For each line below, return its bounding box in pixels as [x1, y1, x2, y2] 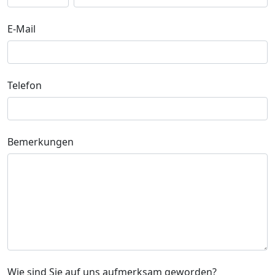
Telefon [7, 79, 42, 93]
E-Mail [7, 22, 36, 36]
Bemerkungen [7, 135, 74, 149]
